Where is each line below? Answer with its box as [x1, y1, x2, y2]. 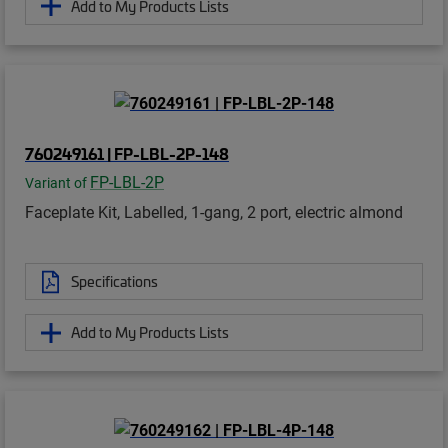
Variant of [25, 174, 90, 193]
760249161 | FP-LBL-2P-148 [25, 142, 229, 165]
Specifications [71, 271, 158, 292]
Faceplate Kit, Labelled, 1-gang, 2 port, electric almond [25, 201, 403, 223]
